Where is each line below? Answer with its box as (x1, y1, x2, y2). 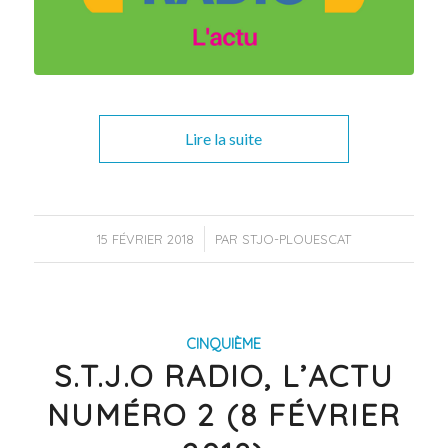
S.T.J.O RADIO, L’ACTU (53, 356, 394, 395)
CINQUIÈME (186, 334, 262, 353)
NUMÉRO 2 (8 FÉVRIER (46, 395, 401, 434)
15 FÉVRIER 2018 (96, 230, 194, 247)
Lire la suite (185, 128, 263, 148)
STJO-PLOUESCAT (241, 230, 351, 247)
